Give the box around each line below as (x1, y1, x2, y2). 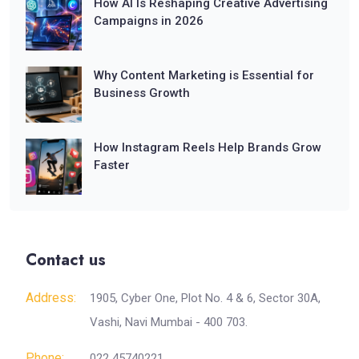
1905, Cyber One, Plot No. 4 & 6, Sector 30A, (90, 290, 321, 305)
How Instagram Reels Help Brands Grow (94, 139, 321, 155)
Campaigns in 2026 (94, 13, 204, 28)
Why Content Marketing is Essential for (94, 67, 314, 83)
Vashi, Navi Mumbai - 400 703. (90, 314, 248, 329)
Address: (26, 289, 76, 305)
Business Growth (94, 85, 190, 100)
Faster (94, 157, 130, 172)
